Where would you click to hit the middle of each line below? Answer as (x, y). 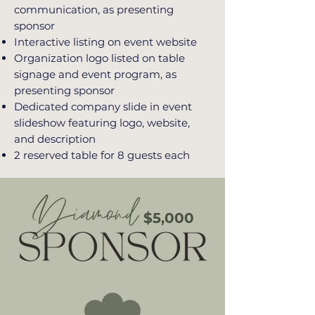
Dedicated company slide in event (103, 107)
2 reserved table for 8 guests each (103, 155)
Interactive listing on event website (105, 42)
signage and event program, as (95, 74)
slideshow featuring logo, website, (102, 123)
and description (55, 139)
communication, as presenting (94, 9)
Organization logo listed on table (99, 58)
